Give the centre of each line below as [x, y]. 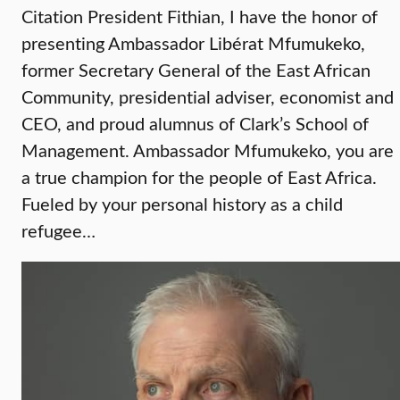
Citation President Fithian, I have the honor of [200, 16]
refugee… [58, 230]
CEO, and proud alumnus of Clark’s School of [195, 123]
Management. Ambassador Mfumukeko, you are [208, 150]
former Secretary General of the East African [196, 70]
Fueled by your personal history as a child [182, 204]
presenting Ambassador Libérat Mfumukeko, [193, 43]
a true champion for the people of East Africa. [199, 177]
